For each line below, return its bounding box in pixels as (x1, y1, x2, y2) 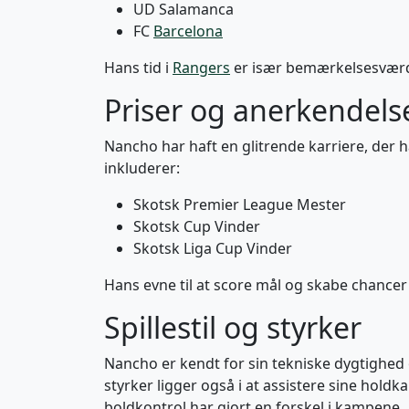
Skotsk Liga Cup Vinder (133, 238, 292, 258)
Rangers (173, 58, 230, 78)
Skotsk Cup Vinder (133, 216, 260, 236)
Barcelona (153, 21, 223, 41)
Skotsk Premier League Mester (133, 194, 346, 215)
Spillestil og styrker (104, 308, 362, 347)
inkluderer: (104, 158, 180, 178)
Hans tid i (104, 58, 173, 78)
